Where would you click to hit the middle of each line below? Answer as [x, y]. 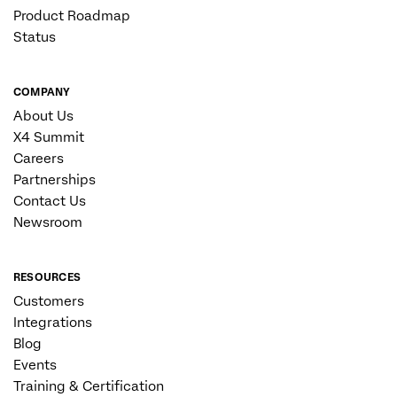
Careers [39, 159]
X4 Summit [49, 138]
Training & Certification [89, 387]
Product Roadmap [72, 16]
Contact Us [50, 202]
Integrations [53, 323]
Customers [49, 302]
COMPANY [42, 93]
